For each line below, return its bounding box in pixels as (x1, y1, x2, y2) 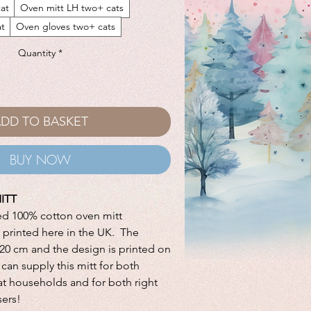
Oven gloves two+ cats (16, 19, 115, 33)
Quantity (18, 46, 56, 59)
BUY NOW (10, 151, 71, 168)
